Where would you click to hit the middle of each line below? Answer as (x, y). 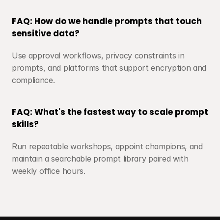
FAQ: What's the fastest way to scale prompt (110, 112)
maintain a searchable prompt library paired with (100, 159)
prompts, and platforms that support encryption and (109, 68)
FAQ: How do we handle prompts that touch (107, 21)
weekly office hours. (49, 171)
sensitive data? (46, 33)
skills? (25, 124)
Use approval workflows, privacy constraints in (98, 55)
